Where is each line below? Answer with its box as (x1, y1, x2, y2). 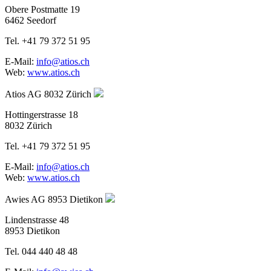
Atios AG (5, 88, 42, 99)
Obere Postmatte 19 (5, 4, 80, 15)
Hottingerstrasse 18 (5, 109, 78, 120)
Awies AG (5, 194, 45, 204)
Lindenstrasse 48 (5, 214, 69, 225)
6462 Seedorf (5, 15, 56, 25)
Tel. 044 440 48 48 (5, 246, 77, 256)
